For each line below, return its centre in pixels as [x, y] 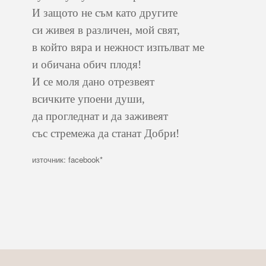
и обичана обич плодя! [87, 64]
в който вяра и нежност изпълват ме [118, 47]
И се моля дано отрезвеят [93, 82]
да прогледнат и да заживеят [100, 116]
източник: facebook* [67, 159]
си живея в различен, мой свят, [106, 30]
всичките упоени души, [88, 99]
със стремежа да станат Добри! [106, 133]
